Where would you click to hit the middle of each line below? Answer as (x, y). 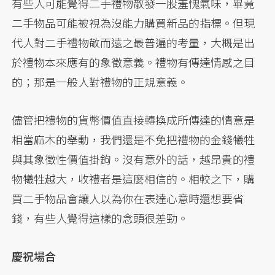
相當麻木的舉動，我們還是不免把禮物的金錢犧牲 (134, 139)
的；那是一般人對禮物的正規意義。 (100, 81)
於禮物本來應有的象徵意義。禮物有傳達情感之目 (134, 62)
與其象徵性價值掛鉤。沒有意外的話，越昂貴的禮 (134, 159)
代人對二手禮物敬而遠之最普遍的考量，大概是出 (134, 42)
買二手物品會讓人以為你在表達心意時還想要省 (128, 198)
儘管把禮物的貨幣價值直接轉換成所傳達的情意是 (134, 119)
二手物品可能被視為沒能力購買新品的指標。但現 (134, 22)
